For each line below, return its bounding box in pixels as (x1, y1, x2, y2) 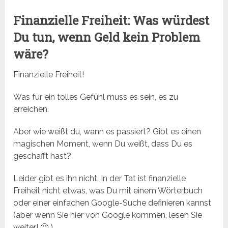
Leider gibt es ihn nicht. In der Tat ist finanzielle (13, 174, 186, 184)
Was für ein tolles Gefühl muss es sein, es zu (13, 92, 179, 102)
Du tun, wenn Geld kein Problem (13, 29, 201, 46)
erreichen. (13, 104, 49, 115)
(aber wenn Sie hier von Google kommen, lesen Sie (13, 210, 203, 220)
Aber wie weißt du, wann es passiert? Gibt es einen (13, 127, 202, 137)
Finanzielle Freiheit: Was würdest (13, 12, 210, 29)
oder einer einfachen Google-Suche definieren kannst (13, 198, 212, 208)
